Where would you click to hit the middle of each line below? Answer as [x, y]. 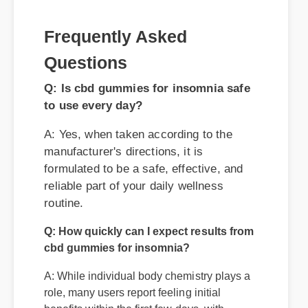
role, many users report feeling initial [130, 250]
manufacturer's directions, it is [118, 56]
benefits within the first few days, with [131, 266]
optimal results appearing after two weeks [142, 283]
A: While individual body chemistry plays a [144, 234]
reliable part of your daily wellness [128, 89]
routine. [61, 106]
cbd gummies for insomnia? [115, 207]
